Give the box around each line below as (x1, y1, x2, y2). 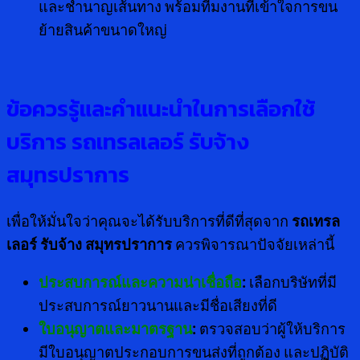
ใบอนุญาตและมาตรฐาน (39, 319, 192, 337)
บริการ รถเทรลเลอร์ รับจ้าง (6, 125, 249, 158)
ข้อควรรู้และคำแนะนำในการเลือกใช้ (6, 92, 315, 125)
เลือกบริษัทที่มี (246, 272, 337, 291)
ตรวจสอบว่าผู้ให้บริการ (196, 319, 346, 337)
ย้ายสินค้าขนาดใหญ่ (39, 20, 167, 39)
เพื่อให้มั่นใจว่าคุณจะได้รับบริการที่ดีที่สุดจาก (6, 211, 292, 230)
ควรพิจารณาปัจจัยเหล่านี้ (172, 235, 334, 253)
